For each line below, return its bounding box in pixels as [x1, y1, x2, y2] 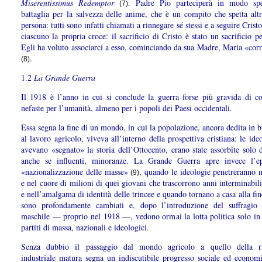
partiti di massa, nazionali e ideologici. [21, 222, 149, 233]
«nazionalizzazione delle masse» [21, 166, 131, 178]
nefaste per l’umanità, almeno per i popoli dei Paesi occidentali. [21, 102, 232, 114]
